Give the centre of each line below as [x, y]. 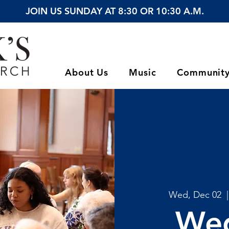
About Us [87, 72]
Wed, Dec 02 [195, 194]
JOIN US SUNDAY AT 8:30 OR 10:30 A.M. [114, 11]
